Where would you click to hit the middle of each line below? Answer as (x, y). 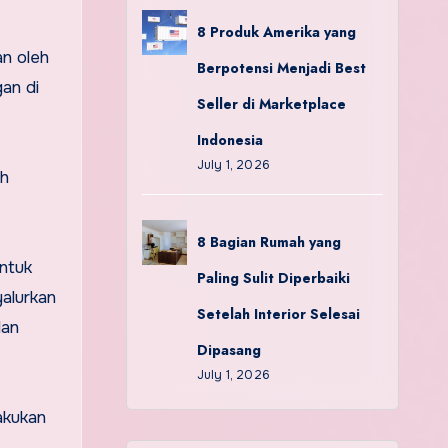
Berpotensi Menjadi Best (281, 68)
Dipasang (228, 350)
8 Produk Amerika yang (276, 32)
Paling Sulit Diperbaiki (273, 278)
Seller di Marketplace (271, 104)
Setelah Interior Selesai (278, 314)
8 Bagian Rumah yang (268, 242)
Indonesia (229, 140)
